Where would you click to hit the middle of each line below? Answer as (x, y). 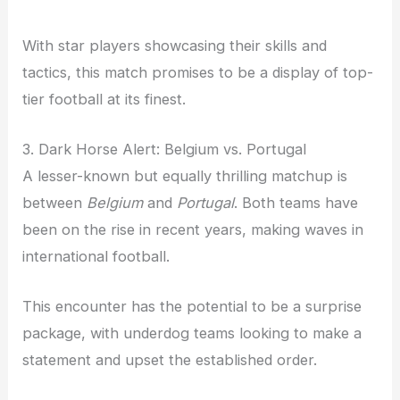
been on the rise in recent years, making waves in (193, 229)
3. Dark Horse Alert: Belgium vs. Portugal (165, 149)
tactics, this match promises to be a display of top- (198, 72)
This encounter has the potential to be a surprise (192, 307)
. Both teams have (296, 202)
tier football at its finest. (104, 99)
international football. (96, 256)
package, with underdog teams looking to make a (192, 333)
